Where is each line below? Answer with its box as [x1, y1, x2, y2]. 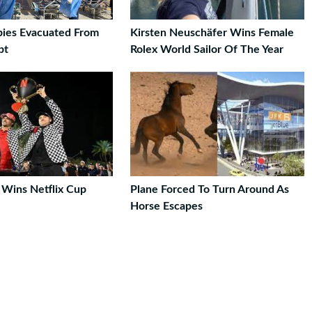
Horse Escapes [130, 201, 203, 212]
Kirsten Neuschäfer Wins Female [130, 27, 294, 38]
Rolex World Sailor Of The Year [130, 44, 283, 55]
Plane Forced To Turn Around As [130, 184, 289, 195]
